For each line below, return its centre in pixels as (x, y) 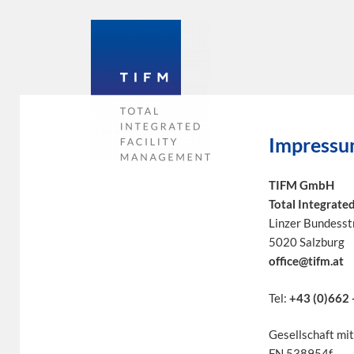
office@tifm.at (306, 261)
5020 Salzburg (306, 242)
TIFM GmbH (301, 185)
